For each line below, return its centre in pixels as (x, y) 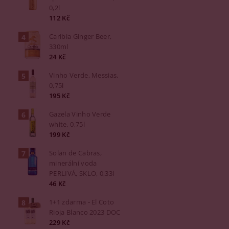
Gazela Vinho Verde (80, 114)
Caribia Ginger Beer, (81, 36)
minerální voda (73, 163)
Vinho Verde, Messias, (84, 75)
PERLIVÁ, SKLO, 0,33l (82, 173)
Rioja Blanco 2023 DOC (85, 212)
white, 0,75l (67, 124)
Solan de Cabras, (76, 153)
